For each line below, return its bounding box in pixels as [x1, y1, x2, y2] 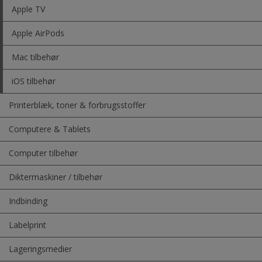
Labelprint [9, 219, 46, 231]
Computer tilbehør [9, 147, 78, 159]
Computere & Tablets [9, 123, 91, 135]
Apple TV [12, 4, 45, 15]
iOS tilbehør [12, 75, 56, 87]
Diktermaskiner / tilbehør [9, 171, 102, 183]
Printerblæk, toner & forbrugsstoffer [9, 99, 146, 111]
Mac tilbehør [12, 51, 59, 63]
